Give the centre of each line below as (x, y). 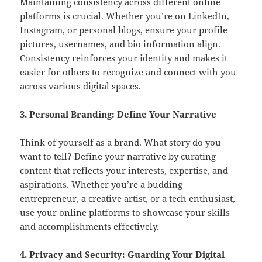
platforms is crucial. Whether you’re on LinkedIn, (125, 16)
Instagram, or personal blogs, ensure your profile (124, 30)
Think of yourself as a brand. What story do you (121, 142)
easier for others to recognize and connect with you (128, 72)
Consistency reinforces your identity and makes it (124, 58)
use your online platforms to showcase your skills (125, 213)
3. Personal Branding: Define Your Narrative (118, 114)
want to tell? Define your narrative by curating (118, 156)
